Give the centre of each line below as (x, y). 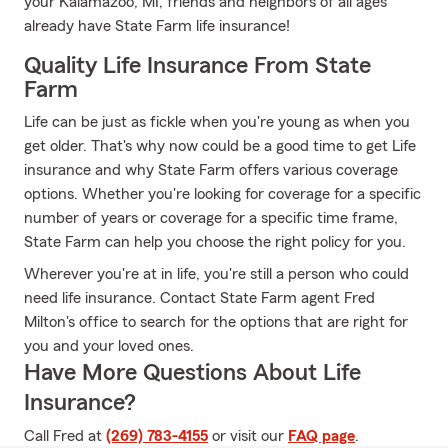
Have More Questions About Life (192, 373)
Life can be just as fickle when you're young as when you (217, 122)
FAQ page (321, 436)
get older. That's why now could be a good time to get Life (220, 146)
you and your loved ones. (109, 346)
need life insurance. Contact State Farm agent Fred (199, 298)
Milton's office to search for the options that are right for (216, 322)
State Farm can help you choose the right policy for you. (215, 242)
